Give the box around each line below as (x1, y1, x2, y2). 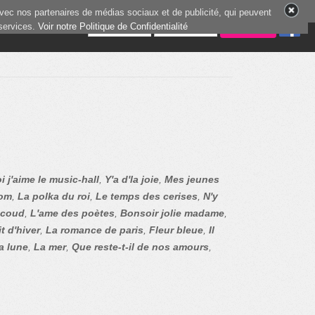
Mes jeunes (165, 174, 219, 185)
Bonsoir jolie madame (120, 207, 224, 219)
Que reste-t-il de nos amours (72, 241, 209, 252)
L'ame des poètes (30, 207, 115, 219)
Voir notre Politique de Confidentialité (38, 21, 188, 32)
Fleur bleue (149, 224, 203, 236)
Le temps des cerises (96, 191, 198, 202)
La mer (34, 241, 66, 252)
